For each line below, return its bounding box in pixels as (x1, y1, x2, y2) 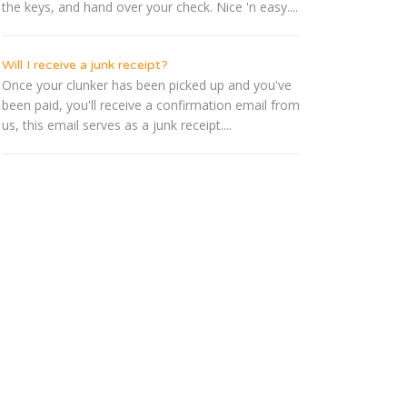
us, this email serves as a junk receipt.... (2, 116, 232, 134)
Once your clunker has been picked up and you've (2, 76, 292, 94)
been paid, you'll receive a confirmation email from (2, 96, 300, 114)
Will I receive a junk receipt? (2, 57, 168, 74)
